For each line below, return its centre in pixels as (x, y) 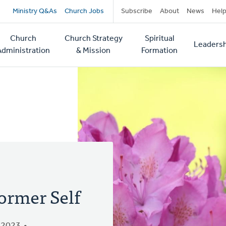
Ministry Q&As (35, 11)
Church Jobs (84, 11)
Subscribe (136, 11)
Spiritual (159, 39)
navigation (56, 34)
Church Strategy (93, 39)
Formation (159, 51)
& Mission (94, 51)
